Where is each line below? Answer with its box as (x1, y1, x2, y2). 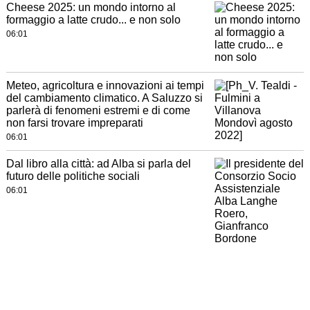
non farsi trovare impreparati (6, 117, 143, 129)
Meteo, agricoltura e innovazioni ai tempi (6, 80, 204, 92)
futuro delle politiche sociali (6, 170, 140, 183)
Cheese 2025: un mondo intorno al (6, 1, 176, 14)
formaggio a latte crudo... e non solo (6, 14, 181, 26)
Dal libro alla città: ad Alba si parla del (6, 158, 191, 170)
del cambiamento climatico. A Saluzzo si (6, 92, 203, 104)
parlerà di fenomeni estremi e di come (6, 104, 190, 117)
